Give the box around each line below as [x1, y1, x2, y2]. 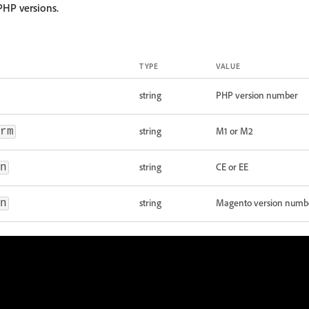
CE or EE [216, 160, 248, 172]
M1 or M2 [216, 124, 253, 137]
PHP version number [216, 88, 298, 101]
